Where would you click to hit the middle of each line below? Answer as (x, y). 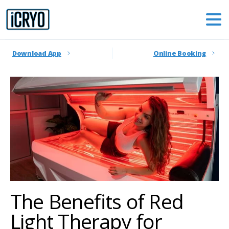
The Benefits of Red (97, 201)
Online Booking (180, 53)
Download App (37, 53)
